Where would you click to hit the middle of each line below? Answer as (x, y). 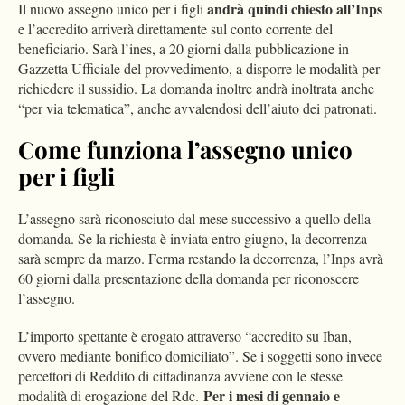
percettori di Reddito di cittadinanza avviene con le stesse (180, 376)
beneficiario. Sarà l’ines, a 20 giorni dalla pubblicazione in (184, 49)
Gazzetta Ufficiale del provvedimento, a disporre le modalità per (199, 69)
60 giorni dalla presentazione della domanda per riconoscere (188, 278)
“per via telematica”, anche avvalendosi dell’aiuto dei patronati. (198, 108)
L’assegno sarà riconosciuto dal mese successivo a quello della (194, 219)
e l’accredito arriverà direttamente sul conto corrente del (175, 29)
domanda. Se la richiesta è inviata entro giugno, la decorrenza (193, 239)
